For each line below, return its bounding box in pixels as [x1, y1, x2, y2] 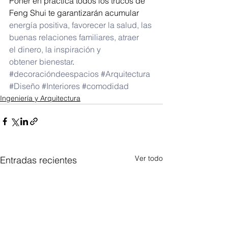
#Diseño [9, 81, 40, 91]
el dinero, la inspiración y [9, 44, 103, 54]
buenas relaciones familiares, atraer [9, 32, 141, 42]
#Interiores [42, 81, 80, 91]
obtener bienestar [9, 56, 73, 67]
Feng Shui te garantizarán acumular [9, 8, 141, 18]
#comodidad [82, 81, 129, 91]
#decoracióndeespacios [9, 69, 99, 79]
